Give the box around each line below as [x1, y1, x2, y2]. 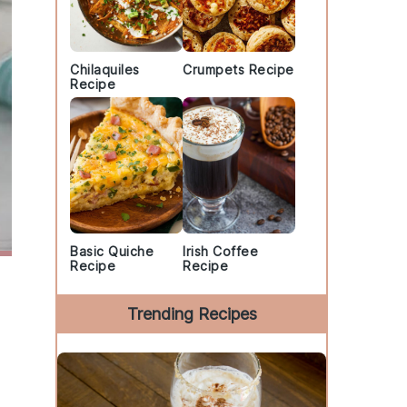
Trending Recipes [126, 304, 257, 323]
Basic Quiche [70, 243, 154, 259]
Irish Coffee [183, 243, 258, 259]
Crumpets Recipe [183, 62, 294, 77]
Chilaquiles [70, 62, 140, 77]
